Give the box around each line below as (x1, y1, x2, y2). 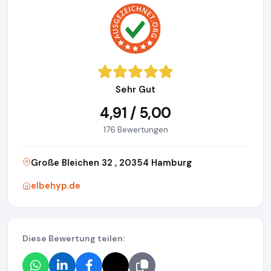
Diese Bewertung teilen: (22, 233, 125, 244)
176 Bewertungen (103, 125, 168, 135)
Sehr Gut (116, 83, 155, 96)
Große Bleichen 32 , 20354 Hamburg (31, 157, 192, 169)
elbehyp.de (31, 180, 80, 192)
